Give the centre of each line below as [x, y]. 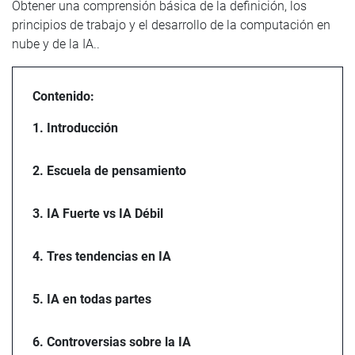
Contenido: [63, 96]
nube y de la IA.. [56, 44]
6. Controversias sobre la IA [112, 342]
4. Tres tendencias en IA [102, 256]
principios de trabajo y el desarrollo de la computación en [171, 25]
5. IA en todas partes [92, 299]
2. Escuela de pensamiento [109, 171]
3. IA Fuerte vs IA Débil [98, 214]
